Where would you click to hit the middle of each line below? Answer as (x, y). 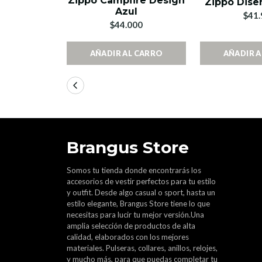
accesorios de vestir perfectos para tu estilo (141, 181)
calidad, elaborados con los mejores (128, 237)
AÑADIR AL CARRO (126, 53)
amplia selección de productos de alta (131, 226)
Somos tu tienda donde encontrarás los (134, 170)
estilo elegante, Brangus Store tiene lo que (138, 204)
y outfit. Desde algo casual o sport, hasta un (141, 192)
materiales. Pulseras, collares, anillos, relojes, (142, 248)
